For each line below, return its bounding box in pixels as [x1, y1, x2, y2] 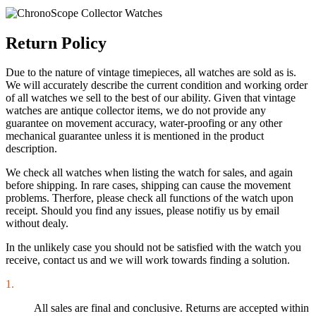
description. [6, 142, 57, 155]
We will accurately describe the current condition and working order [6, 79, 308, 92]
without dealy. [6, 217, 68, 230]
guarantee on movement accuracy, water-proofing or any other [6, 117, 282, 130]
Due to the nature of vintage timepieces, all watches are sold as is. [6, 66, 296, 79]
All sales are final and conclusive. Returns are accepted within [34, 302, 309, 315]
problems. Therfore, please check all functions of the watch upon [6, 192, 293, 205]
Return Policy [6, 33, 107, 52]
